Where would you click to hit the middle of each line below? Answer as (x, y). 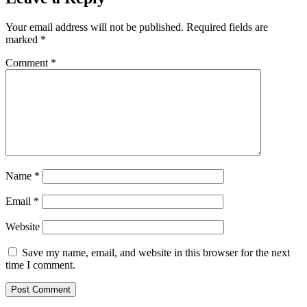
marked (23, 39)
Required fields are (227, 27)
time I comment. (40, 265)
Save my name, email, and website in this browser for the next (156, 252)
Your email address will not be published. (95, 27)
